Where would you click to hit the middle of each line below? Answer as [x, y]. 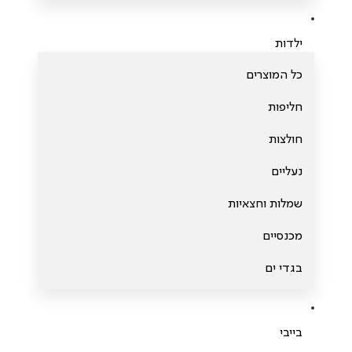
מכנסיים [282, 236]
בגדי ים [284, 269]
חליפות [285, 108]
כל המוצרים [274, 75]
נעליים [287, 172]
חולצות [286, 140]
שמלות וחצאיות [265, 204]
